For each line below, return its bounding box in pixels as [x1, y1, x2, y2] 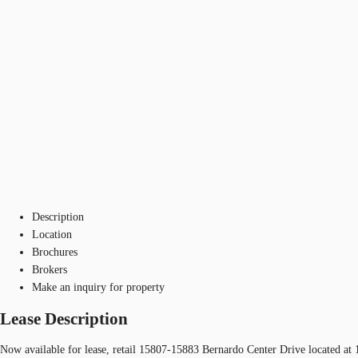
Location [32, 228, 72, 241]
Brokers [32, 263, 67, 276]
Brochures [32, 245, 78, 258]
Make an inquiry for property [32, 280, 165, 293]
